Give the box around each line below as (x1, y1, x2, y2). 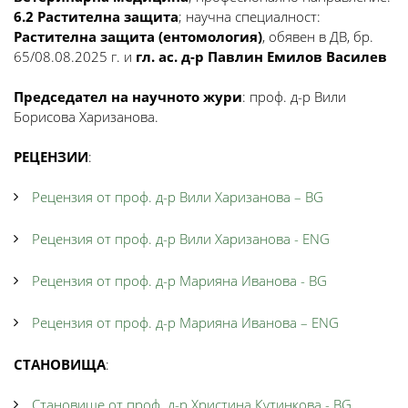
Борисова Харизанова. (14, 107, 158, 126)
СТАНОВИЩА (14, 355, 106, 373)
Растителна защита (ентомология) (14, 27, 262, 46)
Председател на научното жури (14, 87, 242, 106)
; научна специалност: (178, 7, 321, 25)
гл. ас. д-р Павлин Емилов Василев (136, 47, 387, 66)
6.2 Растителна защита (14, 7, 178, 25)
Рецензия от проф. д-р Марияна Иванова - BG (32, 271, 327, 290)
